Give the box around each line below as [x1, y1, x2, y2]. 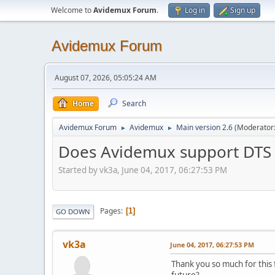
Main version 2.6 [176, 122, 233, 133]
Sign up [230, 5, 255, 15]
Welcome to [51, 5, 93, 15]
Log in [185, 5, 205, 15]
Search [122, 98, 146, 109]
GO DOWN [56, 206, 90, 216]
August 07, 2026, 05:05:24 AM [55, 72, 157, 83]
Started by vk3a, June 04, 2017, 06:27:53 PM [58, 164, 227, 176]
